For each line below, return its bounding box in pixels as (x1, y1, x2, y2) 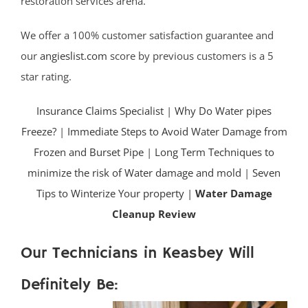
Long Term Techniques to (155, 145, 274, 159)
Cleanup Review (112, 207, 196, 221)
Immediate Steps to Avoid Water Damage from (67, 124, 287, 139)
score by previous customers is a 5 (107, 49, 274, 63)
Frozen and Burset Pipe (34, 145, 144, 159)
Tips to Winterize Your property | (36, 186, 195, 201)
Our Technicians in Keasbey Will (21, 243, 254, 264)
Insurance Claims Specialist (36, 104, 164, 118)
